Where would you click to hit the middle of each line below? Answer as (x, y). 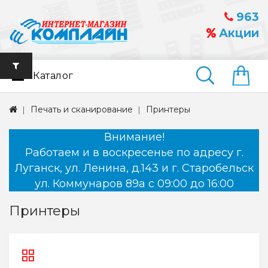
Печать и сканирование (82, 110)
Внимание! (134, 137)
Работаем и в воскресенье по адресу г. (134, 153)
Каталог (53, 76)
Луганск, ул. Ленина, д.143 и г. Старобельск (134, 168)
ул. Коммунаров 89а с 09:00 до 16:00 (134, 184)
